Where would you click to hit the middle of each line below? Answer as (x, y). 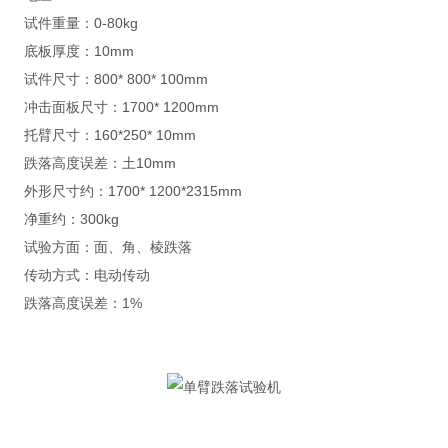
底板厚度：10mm (78, 51)
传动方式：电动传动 (86, 275)
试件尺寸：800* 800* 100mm (115, 79)
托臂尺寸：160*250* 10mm (109, 135)
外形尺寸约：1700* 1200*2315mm (132, 191)
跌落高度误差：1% (82, 303)
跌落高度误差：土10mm (99, 163)
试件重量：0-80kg (80, 23)
